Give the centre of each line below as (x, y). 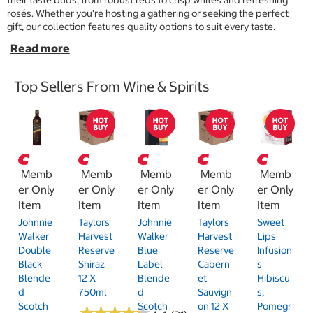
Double (35, 250)
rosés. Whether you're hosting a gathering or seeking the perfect (148, 14)
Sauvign (214, 292)
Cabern (213, 264)
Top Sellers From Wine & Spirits (112, 86)
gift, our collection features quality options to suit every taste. (141, 27)
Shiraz (91, 264)
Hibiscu (274, 278)
